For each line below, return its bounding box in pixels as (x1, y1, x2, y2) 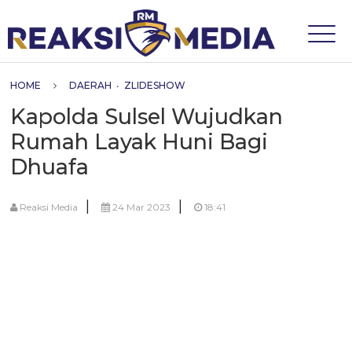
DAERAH (69, 79, 112, 91)
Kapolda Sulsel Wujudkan (10, 104, 284, 130)
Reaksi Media (17, 201, 79, 213)
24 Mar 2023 (110, 201, 171, 213)
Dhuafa (10, 154, 90, 180)
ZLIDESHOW (124, 79, 186, 91)
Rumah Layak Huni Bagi (10, 129, 269, 155)
